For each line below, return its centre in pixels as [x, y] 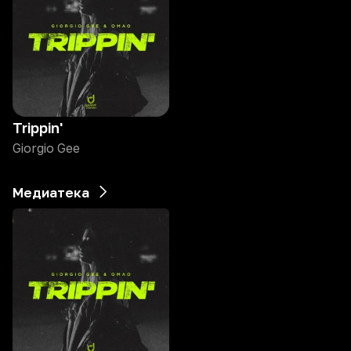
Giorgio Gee [46, 148]
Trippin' [38, 128]
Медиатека [51, 192]
